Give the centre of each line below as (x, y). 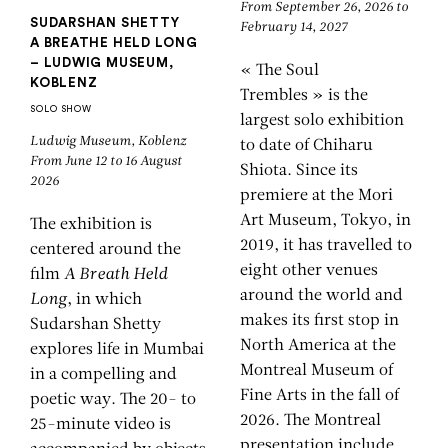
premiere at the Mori (316, 195)
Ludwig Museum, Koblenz (109, 141)
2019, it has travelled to (326, 245)
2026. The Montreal (310, 420)
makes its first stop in (319, 320)
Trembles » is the (304, 95)
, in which (104, 299)
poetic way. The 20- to (113, 399)
